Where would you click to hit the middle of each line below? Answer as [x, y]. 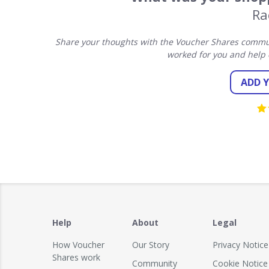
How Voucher [78, 245]
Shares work [76, 257]
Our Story [151, 245]
